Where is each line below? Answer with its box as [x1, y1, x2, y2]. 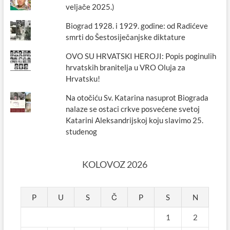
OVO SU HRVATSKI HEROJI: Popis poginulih [66, 51, 217, 61]
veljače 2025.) [66, 2, 115, 12]
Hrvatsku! [66, 74, 101, 84]
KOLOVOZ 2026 [82, 159, 148, 170]
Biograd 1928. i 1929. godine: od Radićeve [66, 21, 208, 31]
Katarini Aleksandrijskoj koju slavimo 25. [66, 116, 204, 125]
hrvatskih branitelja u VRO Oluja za [66, 63, 186, 72]
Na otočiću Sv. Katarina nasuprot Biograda [66, 93, 209, 103]
